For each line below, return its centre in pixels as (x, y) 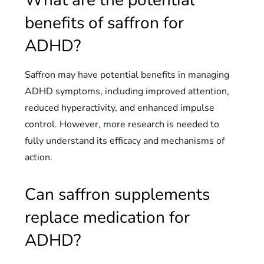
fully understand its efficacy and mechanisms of (125, 141)
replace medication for (108, 217)
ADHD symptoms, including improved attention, (127, 91)
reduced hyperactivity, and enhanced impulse (120, 108)
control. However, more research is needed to (122, 124)
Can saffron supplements (118, 194)
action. (39, 157)
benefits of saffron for (105, 23)
